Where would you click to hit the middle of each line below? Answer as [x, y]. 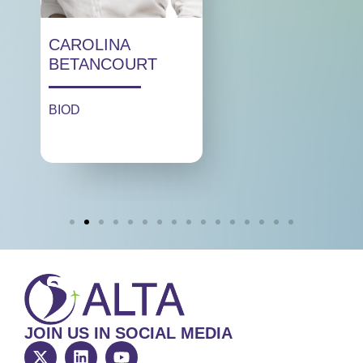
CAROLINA [90, 44]
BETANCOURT [103, 64]
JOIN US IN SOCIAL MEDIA [128, 333]
